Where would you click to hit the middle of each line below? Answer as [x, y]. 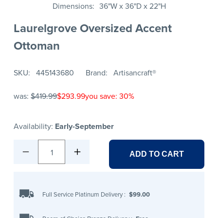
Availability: [34, 127]
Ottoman [37, 45]
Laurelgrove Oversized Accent [93, 28]
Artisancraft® [135, 73]
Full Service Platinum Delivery [83, 194]
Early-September [84, 127]
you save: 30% [110, 96]
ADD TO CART [157, 154]
